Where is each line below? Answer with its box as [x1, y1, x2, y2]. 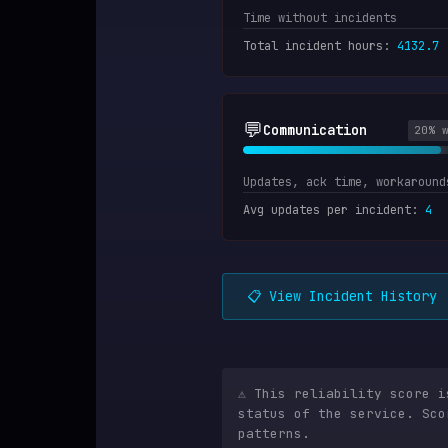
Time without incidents [243, 10, 397, 26]
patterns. [238, 425, 310, 442]
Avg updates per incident [243, 202, 411, 218]
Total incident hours [243, 38, 383, 54]
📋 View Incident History [247, 287, 437, 305]
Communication [263, 120, 367, 139]
